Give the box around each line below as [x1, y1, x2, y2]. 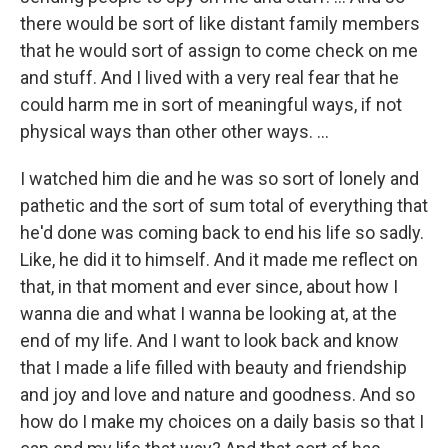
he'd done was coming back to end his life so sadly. [20, 222, 424, 243]
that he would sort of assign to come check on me [20, 40, 418, 61]
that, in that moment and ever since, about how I [20, 276, 398, 297]
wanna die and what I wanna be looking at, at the [20, 303, 397, 324]
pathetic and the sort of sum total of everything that [20, 195, 428, 216]
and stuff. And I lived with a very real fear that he [20, 67, 399, 88]
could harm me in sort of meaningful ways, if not [20, 94, 402, 115]
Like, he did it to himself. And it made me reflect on [20, 249, 418, 270]
